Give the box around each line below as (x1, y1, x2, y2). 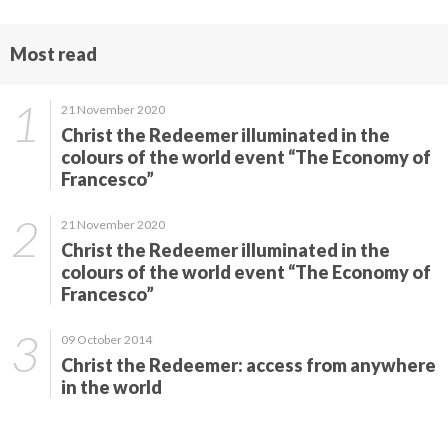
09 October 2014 (61, 331, 152, 347)
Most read (10, 42, 97, 65)
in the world (61, 375, 162, 398)
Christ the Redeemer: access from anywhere (61, 353, 436, 376)
